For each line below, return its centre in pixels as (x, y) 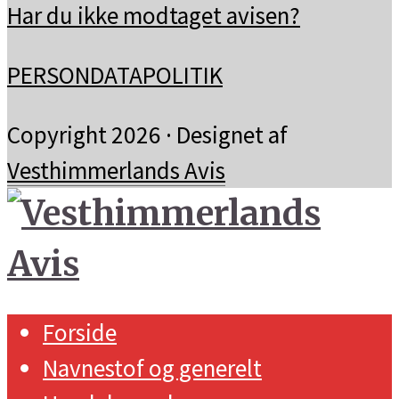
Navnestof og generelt (152, 367)
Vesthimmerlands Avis (116, 171)
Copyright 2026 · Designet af (147, 135)
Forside (80, 332)
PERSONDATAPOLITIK (115, 75)
